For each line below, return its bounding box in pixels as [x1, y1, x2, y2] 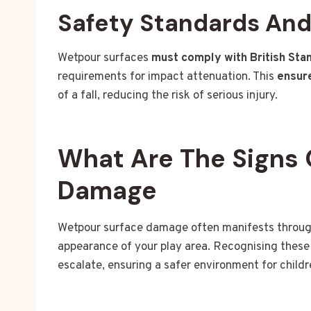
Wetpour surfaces [58, 51, 151, 67]
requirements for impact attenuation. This [58, 69, 277, 85]
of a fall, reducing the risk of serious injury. [58, 88, 278, 104]
